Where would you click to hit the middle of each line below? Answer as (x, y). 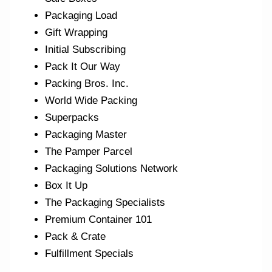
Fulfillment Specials (90, 253)
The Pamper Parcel (89, 151)
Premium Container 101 (99, 219)
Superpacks (72, 117)
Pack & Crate (76, 236)
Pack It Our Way (83, 66)
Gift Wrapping (76, 32)
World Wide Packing (91, 100)
